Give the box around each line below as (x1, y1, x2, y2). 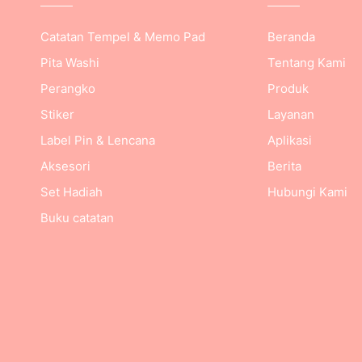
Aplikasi (267, 133, 312, 148)
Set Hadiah (40, 184, 103, 200)
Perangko (40, 81, 96, 96)
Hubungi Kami (267, 184, 347, 200)
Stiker (40, 107, 75, 122)
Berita (267, 158, 301, 174)
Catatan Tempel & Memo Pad (40, 29, 206, 44)
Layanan (267, 107, 314, 122)
